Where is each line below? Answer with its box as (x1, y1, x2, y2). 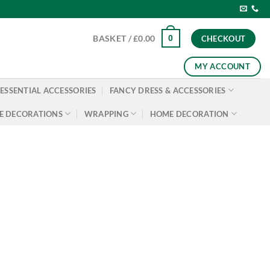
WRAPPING (84, 108, 128, 119)
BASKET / (93, 33, 134, 43)
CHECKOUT (201, 33, 246, 43)
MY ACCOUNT (195, 61, 251, 71)
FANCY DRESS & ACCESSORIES (109, 85, 226, 95)
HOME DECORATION (149, 108, 229, 119)
